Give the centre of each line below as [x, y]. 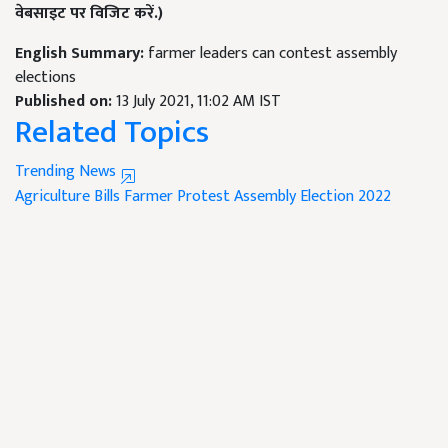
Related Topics [112, 133]
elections [45, 78]
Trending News [67, 172]
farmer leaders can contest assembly [272, 54]
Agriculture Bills [67, 197]
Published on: [65, 102]
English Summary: [81, 54]
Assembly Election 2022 [312, 197]
